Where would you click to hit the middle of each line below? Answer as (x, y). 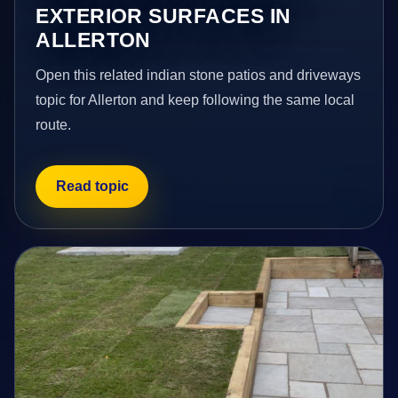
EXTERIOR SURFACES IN (163, 16)
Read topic (92, 186)
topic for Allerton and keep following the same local (195, 100)
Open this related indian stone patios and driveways (199, 76)
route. (54, 125)
